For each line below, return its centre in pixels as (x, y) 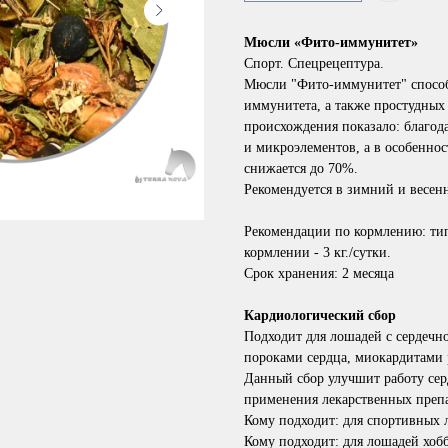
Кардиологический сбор (320, 315)
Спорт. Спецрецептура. (314, 63)
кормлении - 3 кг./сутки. (317, 252)
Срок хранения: (293, 273)
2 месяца (368, 273)
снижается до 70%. (301, 168)
